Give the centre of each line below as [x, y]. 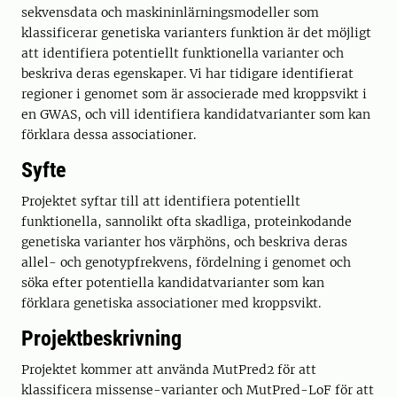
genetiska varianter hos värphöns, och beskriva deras [184, 242]
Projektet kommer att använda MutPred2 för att [169, 370]
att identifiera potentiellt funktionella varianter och [183, 54]
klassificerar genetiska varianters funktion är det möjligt [196, 33]
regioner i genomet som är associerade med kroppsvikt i [194, 94]
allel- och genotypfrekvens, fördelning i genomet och [186, 263]
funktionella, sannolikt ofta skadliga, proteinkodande [187, 222]
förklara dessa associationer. [109, 135]
